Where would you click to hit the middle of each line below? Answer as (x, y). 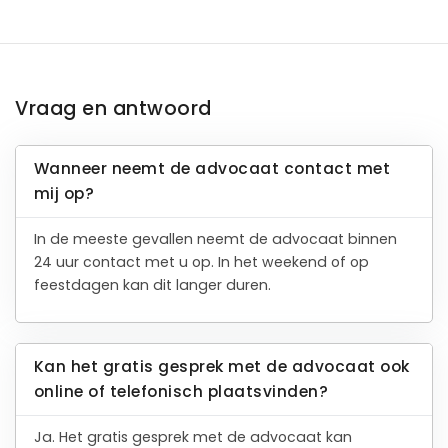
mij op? (64, 194)
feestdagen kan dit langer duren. (152, 285)
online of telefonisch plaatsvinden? (181, 392)
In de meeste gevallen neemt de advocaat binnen (215, 239)
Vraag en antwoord (113, 109)
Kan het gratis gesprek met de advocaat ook (221, 367)
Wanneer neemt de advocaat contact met (212, 169)
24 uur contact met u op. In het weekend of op (201, 262)
